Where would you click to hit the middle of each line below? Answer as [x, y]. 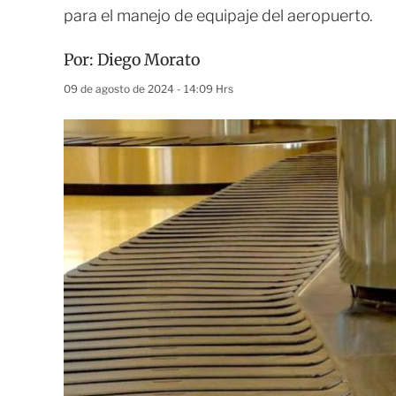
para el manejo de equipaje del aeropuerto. [218, 15]
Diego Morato [148, 60]
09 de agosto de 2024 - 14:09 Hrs [148, 89]
